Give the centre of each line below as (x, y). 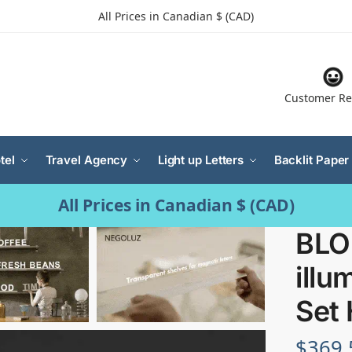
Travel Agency (86, 160)
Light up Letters (201, 160)
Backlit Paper (312, 160)
